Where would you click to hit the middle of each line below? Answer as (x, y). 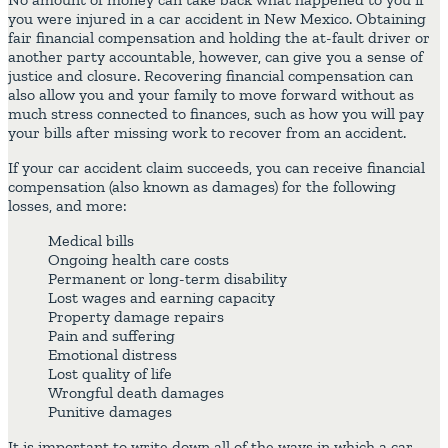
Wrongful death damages (136, 393)
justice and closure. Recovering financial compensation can (210, 76)
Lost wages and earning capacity (161, 298)
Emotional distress (112, 355)
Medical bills (91, 241)
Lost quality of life (110, 374)
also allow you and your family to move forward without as (211, 95)
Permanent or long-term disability (167, 279)
